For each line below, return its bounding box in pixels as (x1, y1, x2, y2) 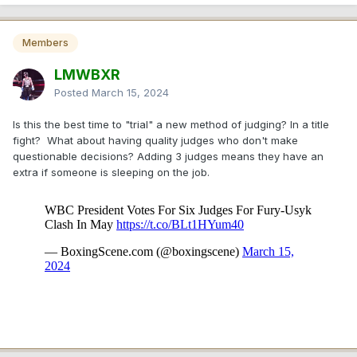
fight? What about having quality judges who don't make (13, 133, 298, 147)
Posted (54, 85, 92, 99)
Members (22, 36, 69, 49)
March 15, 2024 (92, 85, 169, 99)
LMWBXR (54, 65, 120, 83)
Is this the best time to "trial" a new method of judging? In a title (13, 117, 329, 131)
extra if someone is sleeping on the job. (13, 165, 213, 178)
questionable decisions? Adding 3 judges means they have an (13, 149, 324, 163)
